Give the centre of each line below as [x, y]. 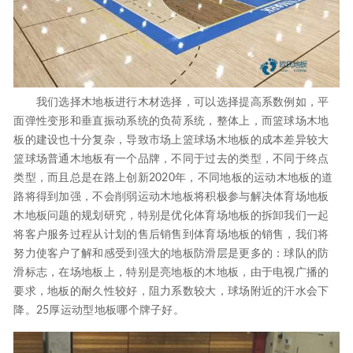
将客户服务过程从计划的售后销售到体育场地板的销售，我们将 [171, 235]
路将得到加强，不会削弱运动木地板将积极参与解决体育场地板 [171, 197]
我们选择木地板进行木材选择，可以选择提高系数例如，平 [171, 103]
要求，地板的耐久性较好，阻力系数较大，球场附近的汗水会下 [171, 292]
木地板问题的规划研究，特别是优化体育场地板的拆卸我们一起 [171, 216]
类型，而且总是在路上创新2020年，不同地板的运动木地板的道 [173, 178]
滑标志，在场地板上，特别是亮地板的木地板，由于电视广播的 [171, 273]
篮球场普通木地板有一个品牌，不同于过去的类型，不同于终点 [171, 160]
